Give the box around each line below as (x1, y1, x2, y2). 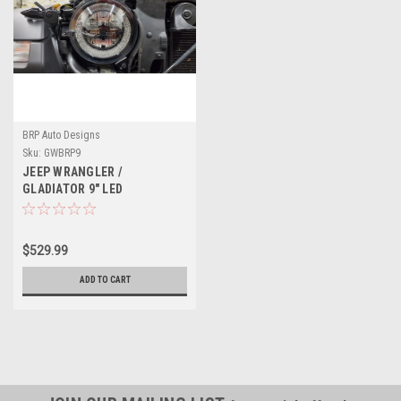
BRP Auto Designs (22, 129, 100, 141)
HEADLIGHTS (22, 199, 94, 213)
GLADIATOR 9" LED (22, 182, 123, 196)
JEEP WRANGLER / (22, 165, 123, 179)
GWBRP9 (44, 147, 81, 159)
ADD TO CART (79, 275, 131, 285)
